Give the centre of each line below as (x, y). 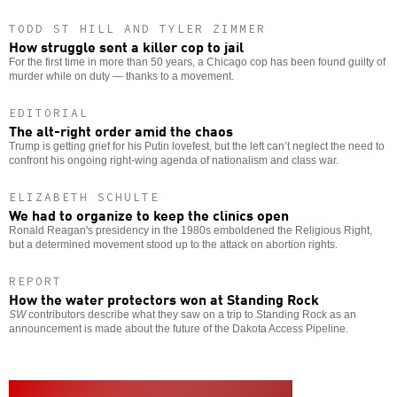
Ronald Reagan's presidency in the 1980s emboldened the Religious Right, (191, 230)
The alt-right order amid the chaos (121, 130)
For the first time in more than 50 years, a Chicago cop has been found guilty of (197, 62)
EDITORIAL (49, 113)
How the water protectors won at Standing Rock (164, 298)
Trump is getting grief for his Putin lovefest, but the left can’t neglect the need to (197, 146)
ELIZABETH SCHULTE (84, 197)
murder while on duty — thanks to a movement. (121, 76)
